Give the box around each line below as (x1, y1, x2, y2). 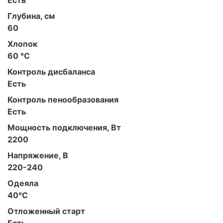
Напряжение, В (7, 150, 68, 160)
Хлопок (7, 39, 37, 49)
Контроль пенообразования (7, 95, 118, 105)
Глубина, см (7, 11, 55, 21)
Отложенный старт (7, 206, 85, 216)
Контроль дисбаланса (7, 67, 95, 77)
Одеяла (7, 178, 38, 188)
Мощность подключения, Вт (7, 122, 121, 132)
